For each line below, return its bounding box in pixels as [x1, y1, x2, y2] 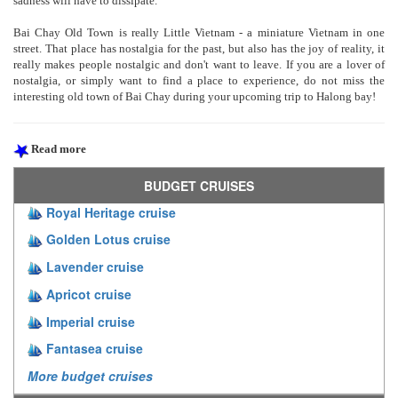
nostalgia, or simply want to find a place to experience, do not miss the [13, 74, 385, 88]
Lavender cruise [46, 258, 144, 276]
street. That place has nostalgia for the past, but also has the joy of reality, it [13, 42, 385, 56]
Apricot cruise [46, 284, 131, 303]
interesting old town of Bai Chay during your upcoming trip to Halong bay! [13, 90, 376, 104]
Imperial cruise [46, 312, 135, 330]
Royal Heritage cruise [46, 203, 176, 221]
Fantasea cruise [46, 339, 143, 358]
